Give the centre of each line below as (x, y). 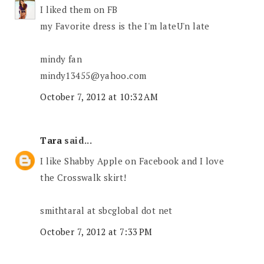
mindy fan (61, 59)
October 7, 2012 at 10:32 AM (99, 96)
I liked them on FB (79, 10)
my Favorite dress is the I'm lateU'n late (125, 26)
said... (77, 140)
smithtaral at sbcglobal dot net (106, 211)
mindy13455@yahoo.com (93, 76)
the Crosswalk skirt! (83, 178)
